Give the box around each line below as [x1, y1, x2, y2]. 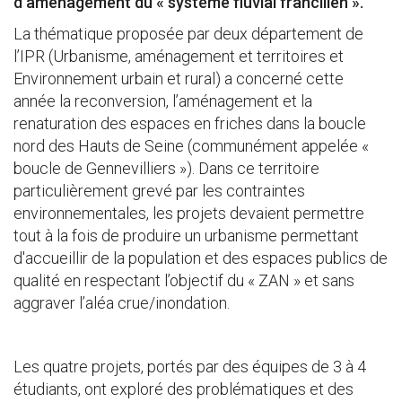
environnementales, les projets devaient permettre [13, 204, 364, 223]
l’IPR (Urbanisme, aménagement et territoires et [13, 47, 344, 66]
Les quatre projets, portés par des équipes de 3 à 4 [13, 357, 366, 376]
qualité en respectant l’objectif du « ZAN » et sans [13, 271, 354, 290]
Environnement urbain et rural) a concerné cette [13, 69, 344, 88]
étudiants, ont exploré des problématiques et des [13, 380, 354, 398]
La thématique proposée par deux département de [13, 24, 363, 43]
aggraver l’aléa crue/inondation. [13, 293, 233, 312]
